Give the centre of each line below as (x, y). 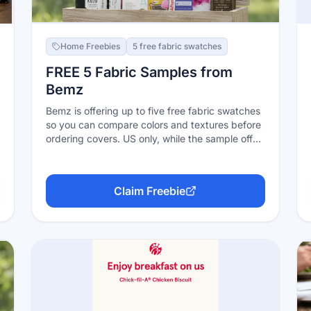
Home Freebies (91, 46)
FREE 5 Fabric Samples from (140, 72)
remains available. (87, 152)
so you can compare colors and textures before (154, 125)
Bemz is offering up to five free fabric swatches (153, 111)
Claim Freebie (150, 191)
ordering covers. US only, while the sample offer (154, 138)
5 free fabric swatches (177, 46)
